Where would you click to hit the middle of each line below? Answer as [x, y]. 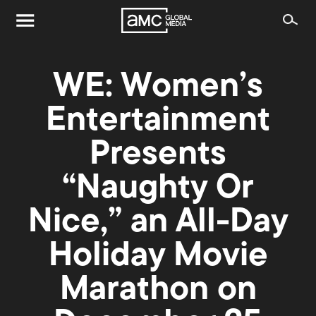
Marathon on [158, 291]
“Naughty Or [158, 189]
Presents [158, 156]
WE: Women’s [158, 88]
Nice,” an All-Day [158, 223]
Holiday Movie [158, 257]
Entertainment [158, 122]
